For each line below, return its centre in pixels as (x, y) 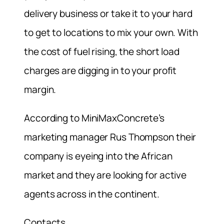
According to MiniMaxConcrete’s (94, 118)
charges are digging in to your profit (100, 70)
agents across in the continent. (92, 194)
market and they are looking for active (105, 175)
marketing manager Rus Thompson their (110, 137)
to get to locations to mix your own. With (111, 32)
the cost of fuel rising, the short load (102, 51)
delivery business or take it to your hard (108, 13)
